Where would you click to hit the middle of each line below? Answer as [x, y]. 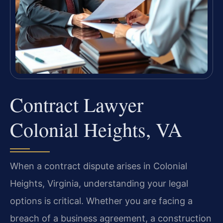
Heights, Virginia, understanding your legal [99, 183]
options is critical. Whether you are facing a [101, 201]
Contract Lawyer [77, 104]
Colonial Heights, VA [96, 129]
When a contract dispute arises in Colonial [99, 166]
